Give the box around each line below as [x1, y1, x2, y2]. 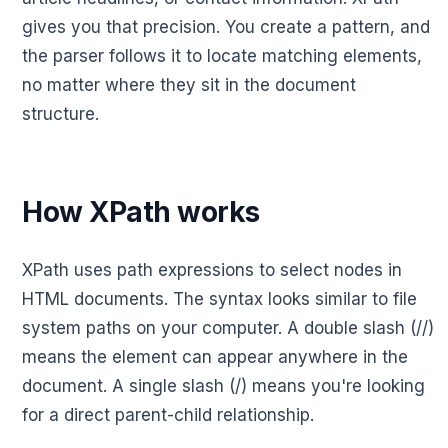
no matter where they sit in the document [22, 75, 356, 96]
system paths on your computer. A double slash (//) [22, 318, 434, 339]
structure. [22, 104, 99, 125]
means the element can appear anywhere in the [22, 347, 408, 368]
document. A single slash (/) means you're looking [22, 376, 425, 397]
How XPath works [22, 195, 260, 230]
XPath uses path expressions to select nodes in [22, 260, 402, 281]
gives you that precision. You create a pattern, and [22, 17, 430, 38]
